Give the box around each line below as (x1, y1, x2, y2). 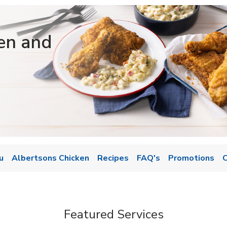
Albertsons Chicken (12, 153, 89, 164)
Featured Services (63, 206, 164, 222)
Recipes (97, 153, 129, 164)
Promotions (168, 153, 214, 164)
